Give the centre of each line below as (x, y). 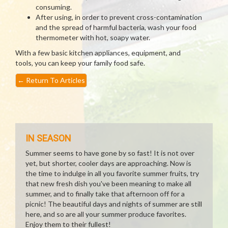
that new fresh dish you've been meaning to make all (108, 183)
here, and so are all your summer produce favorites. (106, 214)
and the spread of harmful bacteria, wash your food (116, 27)
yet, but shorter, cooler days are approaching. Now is (108, 163)
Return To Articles (55, 80)
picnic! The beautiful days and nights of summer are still (114, 204)
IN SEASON (48, 138)
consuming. (54, 7)
